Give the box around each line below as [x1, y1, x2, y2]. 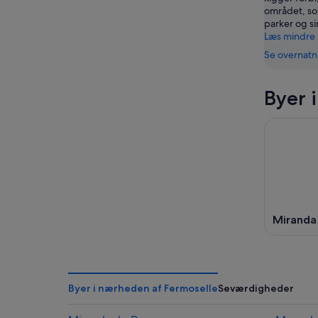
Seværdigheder [218, 281, 294, 295]
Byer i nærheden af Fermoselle [68, 281, 218, 295]
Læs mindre [264, 30, 315, 43]
